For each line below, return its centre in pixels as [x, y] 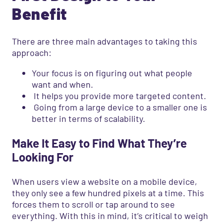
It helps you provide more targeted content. [119, 96]
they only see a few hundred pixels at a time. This [108, 193]
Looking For [43, 157]
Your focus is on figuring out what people [112, 73]
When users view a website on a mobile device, [105, 182]
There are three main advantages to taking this [105, 41]
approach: [32, 53]
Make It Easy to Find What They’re [99, 143]
